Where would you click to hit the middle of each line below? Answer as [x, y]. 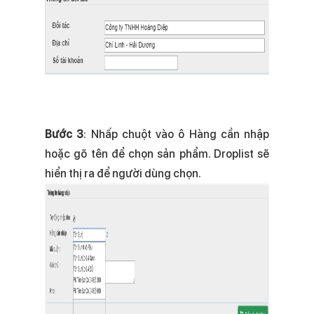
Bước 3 [64, 134]
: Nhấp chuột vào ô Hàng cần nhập [176, 134]
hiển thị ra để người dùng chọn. [123, 173]
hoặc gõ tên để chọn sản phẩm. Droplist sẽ [157, 154]
